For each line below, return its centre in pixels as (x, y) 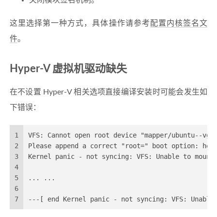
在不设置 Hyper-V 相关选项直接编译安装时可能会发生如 (108, 92)
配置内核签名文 (179, 23)
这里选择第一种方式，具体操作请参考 (80, 23)
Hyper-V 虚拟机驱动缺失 (68, 69)
